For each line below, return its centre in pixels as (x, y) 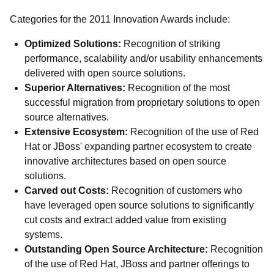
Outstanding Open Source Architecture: (116, 249)
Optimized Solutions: (73, 44)
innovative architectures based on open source (125, 161)
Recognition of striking (171, 44)
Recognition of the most (178, 88)
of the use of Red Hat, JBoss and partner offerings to (137, 264)
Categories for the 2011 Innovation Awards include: (120, 19)
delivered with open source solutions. (105, 73)
